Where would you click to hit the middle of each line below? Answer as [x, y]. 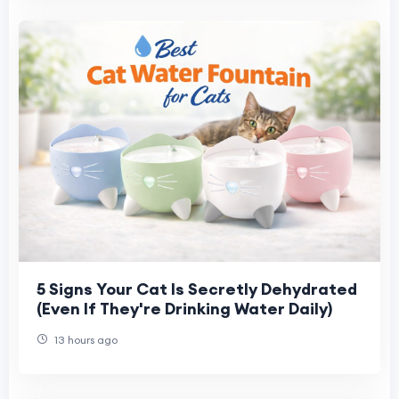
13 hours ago [85, 339]
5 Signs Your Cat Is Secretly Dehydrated [197, 289]
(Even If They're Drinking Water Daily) [184, 308]
